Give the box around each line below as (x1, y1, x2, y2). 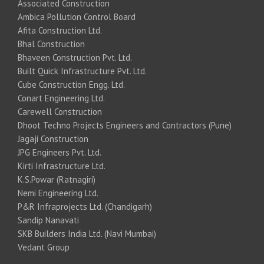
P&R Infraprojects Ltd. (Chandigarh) (18, 200, 152, 212)
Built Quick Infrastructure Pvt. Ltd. (18, 65, 147, 77)
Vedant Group (18, 241, 70, 253)
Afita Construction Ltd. (18, 24, 102, 36)
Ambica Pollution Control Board (18, 11, 136, 22)
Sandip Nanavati (18, 214, 79, 226)
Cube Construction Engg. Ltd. (18, 78, 125, 90)
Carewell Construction (18, 105, 102, 117)
